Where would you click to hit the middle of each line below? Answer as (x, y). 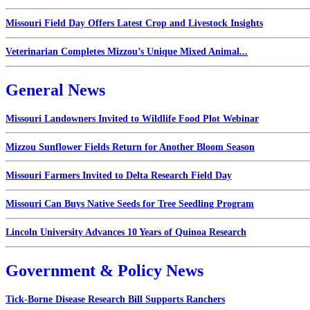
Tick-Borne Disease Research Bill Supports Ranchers (115, 299)
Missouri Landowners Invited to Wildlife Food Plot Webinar (132, 118)
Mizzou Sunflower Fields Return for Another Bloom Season (130, 147)
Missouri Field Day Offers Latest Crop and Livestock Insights (134, 23)
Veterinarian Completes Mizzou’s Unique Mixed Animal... (127, 52)
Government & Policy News (104, 270)
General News (55, 90)
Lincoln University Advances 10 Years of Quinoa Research (126, 232)
